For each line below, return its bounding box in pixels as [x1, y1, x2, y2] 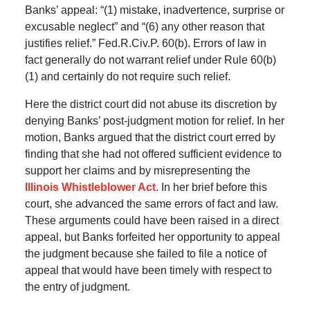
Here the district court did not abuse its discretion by [24, 98, 277, 111]
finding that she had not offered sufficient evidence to [24, 148, 282, 161]
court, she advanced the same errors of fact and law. [24, 198, 278, 210]
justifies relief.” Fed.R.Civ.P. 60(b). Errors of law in [24, 37, 266, 50]
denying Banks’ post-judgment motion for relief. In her [24, 115, 284, 127]
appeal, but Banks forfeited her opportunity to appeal [24, 231, 280, 244]
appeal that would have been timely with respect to [24, 264, 272, 277]
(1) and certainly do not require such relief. [24, 71, 230, 83]
